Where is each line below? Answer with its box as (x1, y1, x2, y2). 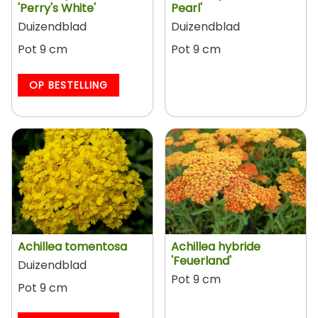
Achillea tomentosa (18, 238, 127, 255)
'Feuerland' (171, 252, 231, 269)
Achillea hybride (171, 238, 261, 255)
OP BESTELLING (29, 78, 108, 92)
